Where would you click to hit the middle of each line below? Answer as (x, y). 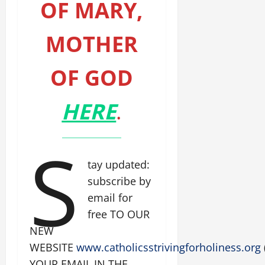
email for (110, 198)
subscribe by (119, 181)
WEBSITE (53, 248)
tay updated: (119, 165)
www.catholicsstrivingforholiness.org (169, 248)
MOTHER (91, 44)
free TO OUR (119, 214)
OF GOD (91, 78)
